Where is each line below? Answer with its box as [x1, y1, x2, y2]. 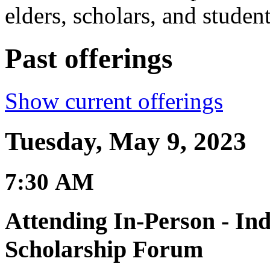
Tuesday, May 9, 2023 [5, 127, 246, 155]
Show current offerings [5, 88, 223, 115]
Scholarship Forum [5, 235, 203, 263]
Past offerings [5, 42, 172, 74]
